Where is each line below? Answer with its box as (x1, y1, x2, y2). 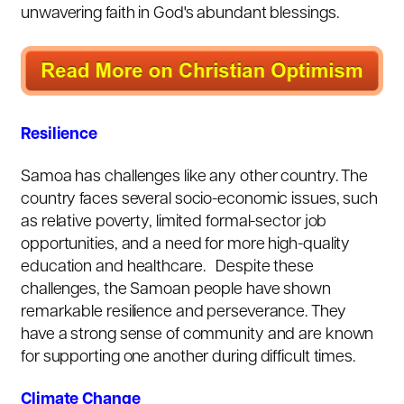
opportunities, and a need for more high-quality (21, 235, 351, 253)
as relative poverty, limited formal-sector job (21, 213, 327, 231)
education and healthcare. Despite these (21, 258, 314, 276)
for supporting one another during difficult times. (21, 348, 355, 366)
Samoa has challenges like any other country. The (21, 168, 369, 186)
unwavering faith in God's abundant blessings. (21, 5, 343, 23)
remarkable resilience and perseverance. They (21, 303, 346, 321)
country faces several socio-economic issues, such (21, 190, 379, 208)
